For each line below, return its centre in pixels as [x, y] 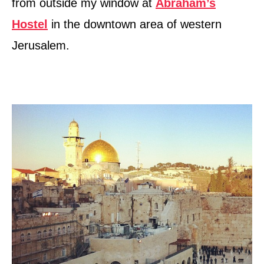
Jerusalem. [41, 46]
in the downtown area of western [135, 24]
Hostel [30, 24]
